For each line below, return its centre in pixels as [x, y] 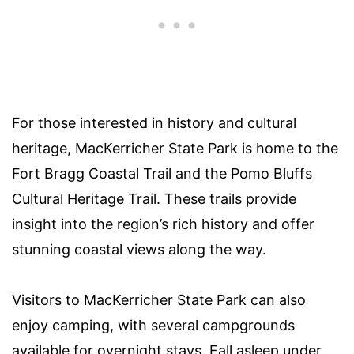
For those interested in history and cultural [154, 122]
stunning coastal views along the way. [139, 249]
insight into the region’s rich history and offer [163, 224]
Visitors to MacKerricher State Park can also [159, 299]
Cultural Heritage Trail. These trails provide [154, 198]
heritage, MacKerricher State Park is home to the [175, 148]
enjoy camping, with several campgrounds [153, 325]
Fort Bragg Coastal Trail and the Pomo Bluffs [162, 173]
